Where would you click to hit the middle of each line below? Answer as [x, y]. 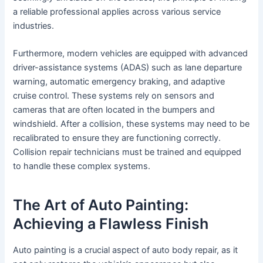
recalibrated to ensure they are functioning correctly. [117, 138]
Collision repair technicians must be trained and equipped [127, 152]
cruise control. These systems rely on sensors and [114, 96]
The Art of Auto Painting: [101, 205]
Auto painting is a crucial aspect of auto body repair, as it [126, 250]
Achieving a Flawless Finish [111, 223]
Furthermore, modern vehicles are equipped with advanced [131, 54]
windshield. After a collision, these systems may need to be [131, 124]
